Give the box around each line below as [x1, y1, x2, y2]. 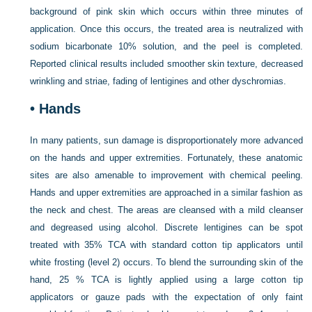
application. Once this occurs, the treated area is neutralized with [30, 23, 303, 34]
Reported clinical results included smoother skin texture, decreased [30, 58, 303, 69]
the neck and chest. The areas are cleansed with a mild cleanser [30, 204, 303, 215]
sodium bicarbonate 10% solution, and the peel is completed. [30, 40, 303, 52]
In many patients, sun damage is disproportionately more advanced [30, 134, 303, 146]
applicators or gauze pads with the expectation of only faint [30, 291, 303, 302]
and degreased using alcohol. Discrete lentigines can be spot [30, 221, 303, 233]
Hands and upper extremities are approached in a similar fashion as [30, 187, 303, 198]
